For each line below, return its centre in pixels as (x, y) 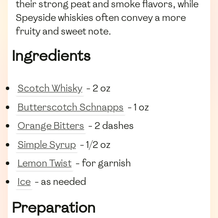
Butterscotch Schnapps (71, 107)
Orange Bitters (51, 126)
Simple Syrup (47, 144)
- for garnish (102, 163)
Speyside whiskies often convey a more (101, 18)
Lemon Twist (45, 163)
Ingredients (51, 56)
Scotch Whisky (50, 88)
